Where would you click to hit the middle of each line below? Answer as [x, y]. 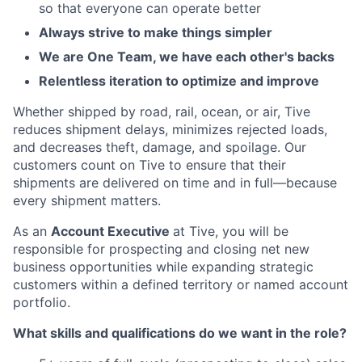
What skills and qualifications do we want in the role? [180, 333]
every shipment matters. [87, 200]
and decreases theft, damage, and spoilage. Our [160, 147]
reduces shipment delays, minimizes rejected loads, [170, 129]
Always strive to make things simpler [156, 32]
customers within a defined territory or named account [181, 284]
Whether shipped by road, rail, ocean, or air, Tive [162, 112]
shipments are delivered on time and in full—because [175, 183]
